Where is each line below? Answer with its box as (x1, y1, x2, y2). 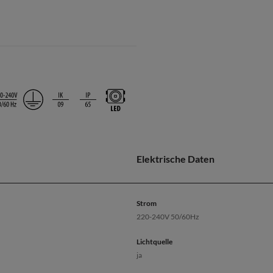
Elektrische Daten (136, 153, 214, 165)
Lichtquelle (136, 237, 172, 246)
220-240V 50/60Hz (136, 212, 199, 221)
